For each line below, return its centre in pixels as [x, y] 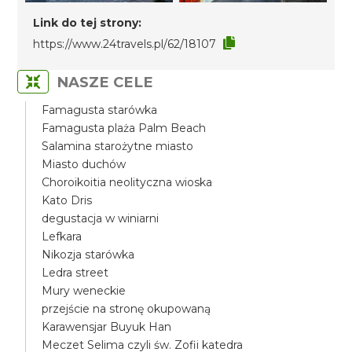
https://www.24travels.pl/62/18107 [125, 44]
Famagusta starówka [100, 110]
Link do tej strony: [88, 23]
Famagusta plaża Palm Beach [124, 128]
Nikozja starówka [88, 255]
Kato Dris [67, 200]
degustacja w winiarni [101, 218]
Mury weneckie [84, 291]
